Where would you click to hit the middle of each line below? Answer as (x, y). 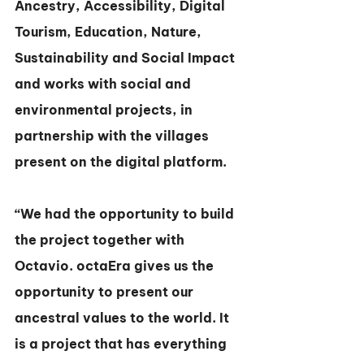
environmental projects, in (105, 110)
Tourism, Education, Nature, (110, 32)
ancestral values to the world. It (123, 318)
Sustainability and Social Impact (126, 58)
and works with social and (104, 84)
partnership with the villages (113, 136)
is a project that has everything (122, 344)
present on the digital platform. (121, 162)
